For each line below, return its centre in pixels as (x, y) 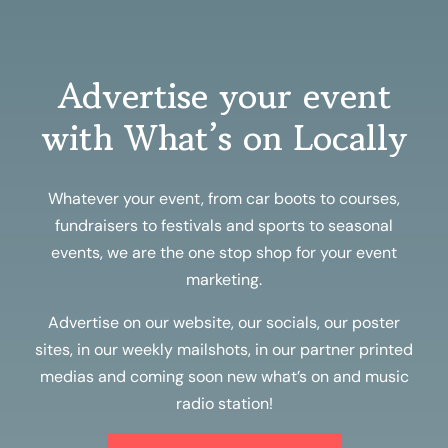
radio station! (224, 404)
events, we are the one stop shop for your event (224, 253)
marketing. (224, 280)
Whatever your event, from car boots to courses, (224, 199)
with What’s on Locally (224, 138)
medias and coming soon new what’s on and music (224, 377)
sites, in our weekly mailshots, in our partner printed (224, 350)
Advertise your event (224, 96)
